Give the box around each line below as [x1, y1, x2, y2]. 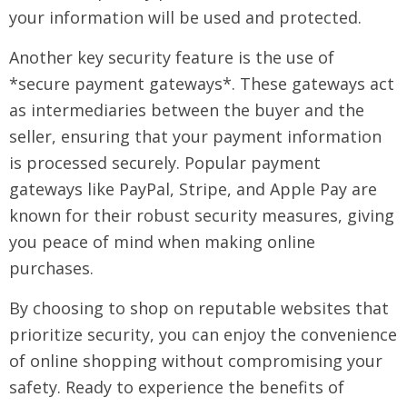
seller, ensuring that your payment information [9, 125, 382, 147]
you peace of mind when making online [9, 231, 315, 253]
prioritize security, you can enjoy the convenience [9, 323, 397, 345]
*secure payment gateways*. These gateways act [9, 73, 394, 94]
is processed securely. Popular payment [9, 152, 321, 174]
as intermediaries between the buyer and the [9, 99, 364, 121]
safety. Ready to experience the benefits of [9, 376, 344, 398]
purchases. [9, 257, 94, 279]
